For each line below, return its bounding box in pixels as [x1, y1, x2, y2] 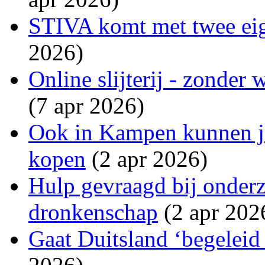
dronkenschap [28, 199, 158, 225]
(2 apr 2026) [86, 146, 208, 172]
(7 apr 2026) [28, 92, 144, 118]
